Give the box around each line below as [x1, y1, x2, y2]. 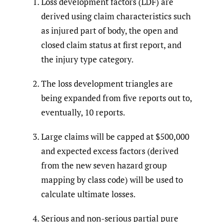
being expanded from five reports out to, [41, 92, 192, 104]
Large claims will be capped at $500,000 [41, 131, 189, 143]
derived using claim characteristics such [41, 10, 191, 22]
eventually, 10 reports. [41, 107, 125, 118]
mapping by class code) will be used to [41, 174, 183, 186]
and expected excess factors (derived [41, 145, 178, 157]
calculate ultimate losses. [41, 188, 136, 200]
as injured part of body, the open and [41, 25, 178, 37]
